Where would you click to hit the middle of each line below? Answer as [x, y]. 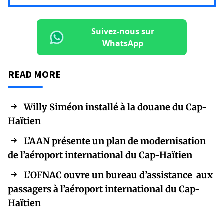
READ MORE [34, 74]
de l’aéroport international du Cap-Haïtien [100, 155]
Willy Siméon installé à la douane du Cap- [115, 107]
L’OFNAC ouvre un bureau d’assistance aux [118, 175]
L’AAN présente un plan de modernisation [115, 141]
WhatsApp [123, 43]
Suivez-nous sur [123, 31]
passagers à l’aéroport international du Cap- [104, 189]
